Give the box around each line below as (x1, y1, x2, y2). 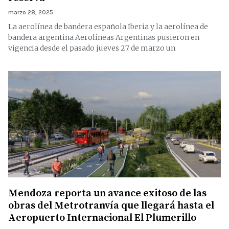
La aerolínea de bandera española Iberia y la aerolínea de (8, 22, 208, 31)
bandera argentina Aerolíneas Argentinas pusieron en (8, 33, 199, 42)
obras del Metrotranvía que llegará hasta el (8, 199, 214, 212)
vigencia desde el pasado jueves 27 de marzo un (8, 43, 175, 53)
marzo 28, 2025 (8, 9, 53, 16)
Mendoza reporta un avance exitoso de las (8, 187, 207, 200)
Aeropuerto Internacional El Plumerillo (8, 212, 196, 224)
